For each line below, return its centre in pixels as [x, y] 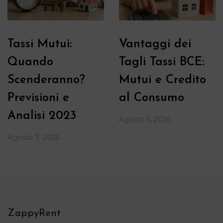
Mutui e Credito [163, 80]
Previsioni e [38, 98]
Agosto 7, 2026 [33, 137]
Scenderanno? [46, 80]
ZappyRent [34, 213]
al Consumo [152, 98]
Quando [30, 62]
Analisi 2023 [42, 116]
